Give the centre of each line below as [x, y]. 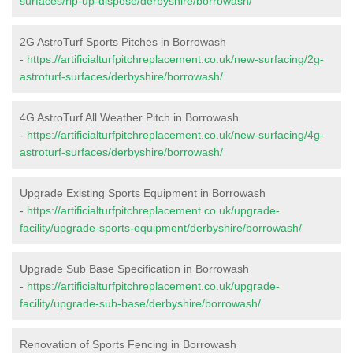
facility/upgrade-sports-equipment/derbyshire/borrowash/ [161, 227]
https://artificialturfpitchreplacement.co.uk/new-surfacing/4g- [175, 134]
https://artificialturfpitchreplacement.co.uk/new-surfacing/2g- [175, 59]
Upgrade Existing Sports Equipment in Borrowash [143, 193]
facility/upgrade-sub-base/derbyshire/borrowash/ [140, 303]
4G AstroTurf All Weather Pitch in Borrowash [129, 117]
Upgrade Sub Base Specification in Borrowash [134, 268]
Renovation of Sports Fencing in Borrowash [128, 344]
